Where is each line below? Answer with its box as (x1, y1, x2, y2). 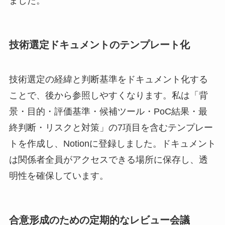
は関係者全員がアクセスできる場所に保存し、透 (9, 155, 208, 165)
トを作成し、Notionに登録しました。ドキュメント (9, 139, 216, 149)
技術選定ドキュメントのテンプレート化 (9, 39, 190, 50)
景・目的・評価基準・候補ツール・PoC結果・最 (9, 106, 207, 117)
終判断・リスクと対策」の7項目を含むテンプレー (9, 123, 213, 133)
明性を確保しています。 (9, 171, 108, 181)
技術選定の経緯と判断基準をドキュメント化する (9, 74, 208, 85)
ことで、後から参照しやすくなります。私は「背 (9, 90, 208, 101)
